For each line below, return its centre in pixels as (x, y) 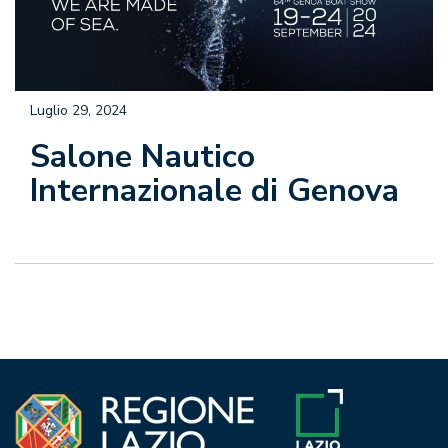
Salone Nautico (142, 157)
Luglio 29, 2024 (78, 111)
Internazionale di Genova (214, 191)
